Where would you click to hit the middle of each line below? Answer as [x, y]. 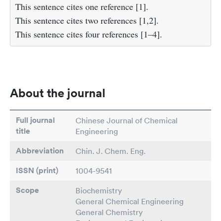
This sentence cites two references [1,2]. [87, 20]
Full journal [35, 120]
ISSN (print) [37, 170]
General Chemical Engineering [129, 201]
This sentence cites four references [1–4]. [89, 34]
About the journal [58, 92]
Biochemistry [99, 190]
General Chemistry [109, 212]
